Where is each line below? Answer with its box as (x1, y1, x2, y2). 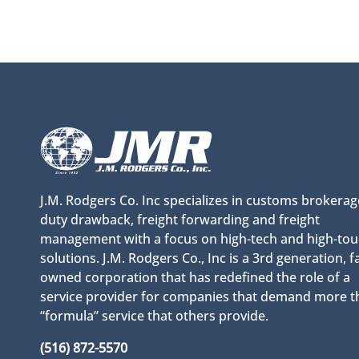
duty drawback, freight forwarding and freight (40, 211, 320, 228)
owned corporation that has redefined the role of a (40, 268, 350, 286)
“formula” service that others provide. (40, 307, 268, 325)
